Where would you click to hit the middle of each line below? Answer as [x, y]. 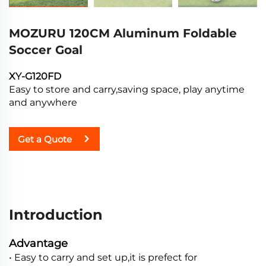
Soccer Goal [46, 50]
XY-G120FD [35, 77]
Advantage [38, 244]
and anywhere [43, 103]
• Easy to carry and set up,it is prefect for [103, 258]
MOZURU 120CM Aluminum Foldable [123, 34]
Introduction [56, 215]
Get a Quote [45, 139]
